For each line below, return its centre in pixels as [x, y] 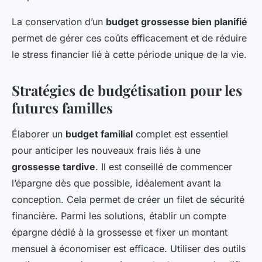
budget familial [99, 134]
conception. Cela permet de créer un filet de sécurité [128, 199]
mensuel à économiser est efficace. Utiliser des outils [129, 249]
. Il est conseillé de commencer [164, 167]
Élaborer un [39, 134]
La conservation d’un [59, 22]
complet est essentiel [180, 134]
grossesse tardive [54, 167]
